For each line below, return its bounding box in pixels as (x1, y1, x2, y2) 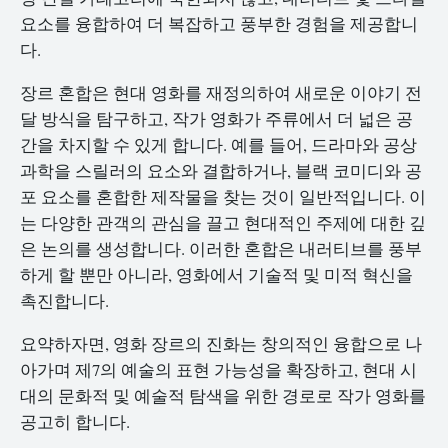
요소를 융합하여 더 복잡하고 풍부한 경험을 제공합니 (20, 12, 418, 36)
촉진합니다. (20, 289, 109, 313)
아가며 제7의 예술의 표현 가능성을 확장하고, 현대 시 (20, 357, 417, 381)
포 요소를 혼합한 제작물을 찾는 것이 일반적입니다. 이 (20, 185, 426, 209)
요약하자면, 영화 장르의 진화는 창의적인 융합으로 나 (20, 331, 422, 355)
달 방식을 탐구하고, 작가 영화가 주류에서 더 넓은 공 (20, 107, 413, 131)
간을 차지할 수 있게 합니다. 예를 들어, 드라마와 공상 (20, 133, 417, 157)
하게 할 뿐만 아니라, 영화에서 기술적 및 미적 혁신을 (20, 263, 413, 287)
